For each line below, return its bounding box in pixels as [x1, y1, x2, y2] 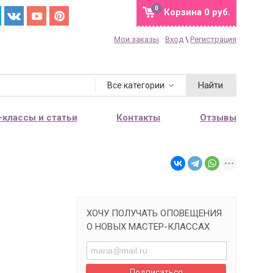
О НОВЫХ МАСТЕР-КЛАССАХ [87, 221, 210, 232]
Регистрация [190, 35, 236, 44]
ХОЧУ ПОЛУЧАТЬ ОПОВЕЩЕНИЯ [87, 208, 222, 219]
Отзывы [199, 112, 236, 123]
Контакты [116, 112, 161, 123]
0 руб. [202, 7, 230, 18]
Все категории [107, 80, 165, 90]
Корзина [164, 7, 202, 18]
